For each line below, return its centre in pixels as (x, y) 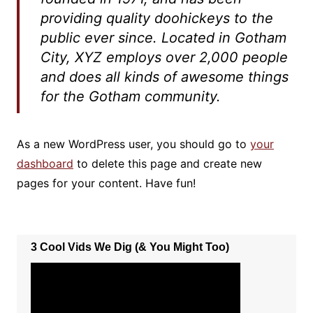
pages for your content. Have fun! (106, 183)
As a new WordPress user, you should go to (133, 144)
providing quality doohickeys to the (156, 18)
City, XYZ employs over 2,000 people (164, 57)
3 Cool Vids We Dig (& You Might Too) (130, 247)
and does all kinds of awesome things (164, 77)
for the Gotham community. (130, 96)
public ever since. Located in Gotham (163, 37)
